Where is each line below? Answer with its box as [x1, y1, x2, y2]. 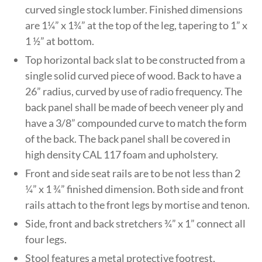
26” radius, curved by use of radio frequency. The [25, 84, 243, 98]
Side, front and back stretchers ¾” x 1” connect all [25, 216, 246, 230]
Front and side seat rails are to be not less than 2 [25, 166, 241, 180]
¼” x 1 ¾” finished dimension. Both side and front [25, 182, 244, 195]
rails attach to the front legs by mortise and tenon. [25, 198, 250, 211]
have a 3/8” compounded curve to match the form [25, 116, 247, 129]
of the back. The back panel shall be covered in [25, 132, 231, 145]
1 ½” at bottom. [25, 34, 95, 47]
